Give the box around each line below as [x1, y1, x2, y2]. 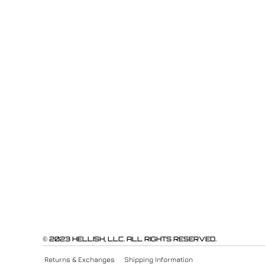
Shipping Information [124, 254, 193, 264]
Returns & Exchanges [44, 254, 115, 264]
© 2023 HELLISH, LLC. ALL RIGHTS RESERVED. [43, 234, 216, 243]
